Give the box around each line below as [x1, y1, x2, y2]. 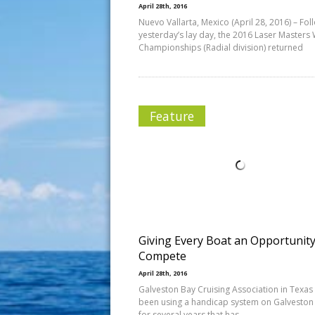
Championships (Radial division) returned [139, 41, 303, 53]
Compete [139, 248, 186, 264]
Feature [150, 108, 194, 124]
